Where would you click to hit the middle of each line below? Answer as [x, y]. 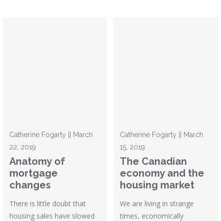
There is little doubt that [48, 204]
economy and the [162, 173]
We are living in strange [157, 204]
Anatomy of [37, 162]
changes [30, 185]
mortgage [34, 173]
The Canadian [154, 162]
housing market [157, 185]
